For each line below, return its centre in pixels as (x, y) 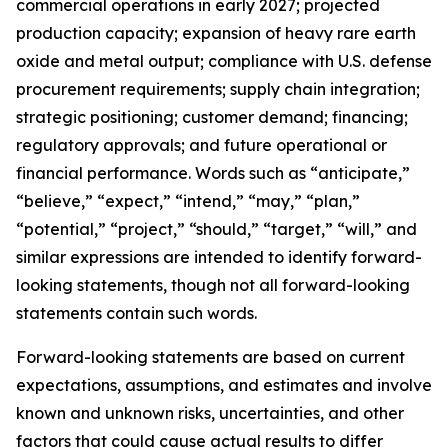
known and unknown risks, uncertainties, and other (210, 413)
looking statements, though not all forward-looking (213, 285)
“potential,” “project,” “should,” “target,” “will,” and (216, 229)
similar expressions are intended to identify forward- (219, 257)
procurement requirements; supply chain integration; (218, 89)
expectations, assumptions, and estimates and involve (224, 385)
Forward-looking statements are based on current (210, 357)
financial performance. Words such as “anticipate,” (213, 173)
